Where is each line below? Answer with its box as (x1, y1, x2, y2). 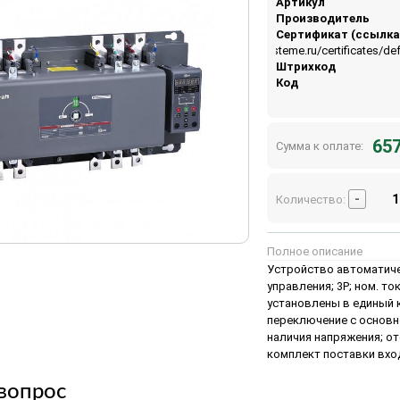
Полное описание (266, 244, 362, 258)
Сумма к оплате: (275, 138, 363, 153)
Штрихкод (275, 59, 336, 73)
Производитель (275, 11, 370, 25)
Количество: (275, 192, 348, 206)
